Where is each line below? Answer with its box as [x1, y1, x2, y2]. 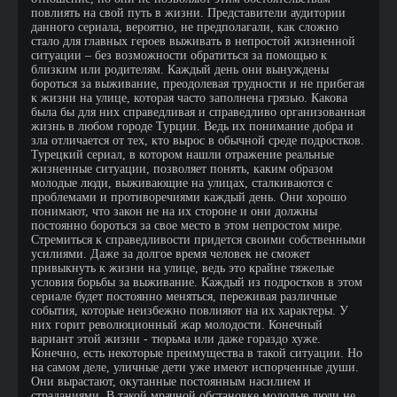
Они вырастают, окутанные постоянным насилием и [31, 375, 311, 388]
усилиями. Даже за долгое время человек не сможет [31, 247, 310, 261]
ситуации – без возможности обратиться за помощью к [31, 49, 327, 62]
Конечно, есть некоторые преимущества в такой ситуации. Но [31, 346, 362, 360]
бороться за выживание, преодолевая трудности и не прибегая [31, 77, 364, 90]
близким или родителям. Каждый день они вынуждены [31, 63, 329, 76]
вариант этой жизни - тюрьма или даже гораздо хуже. [31, 332, 321, 346]
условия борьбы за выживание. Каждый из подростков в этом [31, 276, 362, 289]
